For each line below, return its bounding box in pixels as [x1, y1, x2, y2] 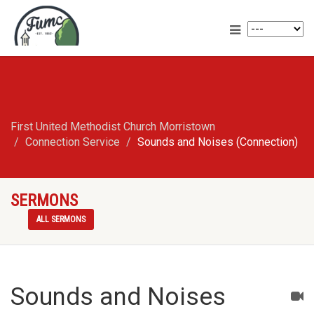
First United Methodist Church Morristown [11, 120, 215, 133]
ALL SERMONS [36, 214, 86, 224]
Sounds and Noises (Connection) [137, 135, 298, 149]
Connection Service [25, 135, 120, 149]
